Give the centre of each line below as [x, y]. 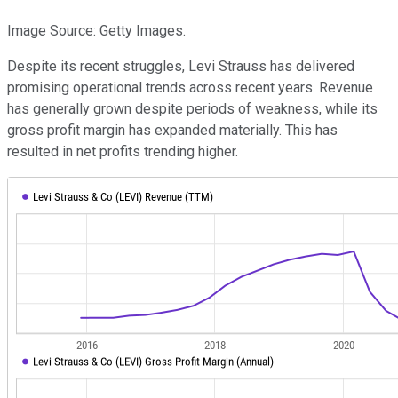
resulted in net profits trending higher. [123, 152]
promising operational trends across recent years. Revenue [190, 88]
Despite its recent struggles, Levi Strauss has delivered [181, 67]
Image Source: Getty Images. [96, 31]
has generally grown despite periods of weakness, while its [192, 109]
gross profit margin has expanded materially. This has [172, 131]
